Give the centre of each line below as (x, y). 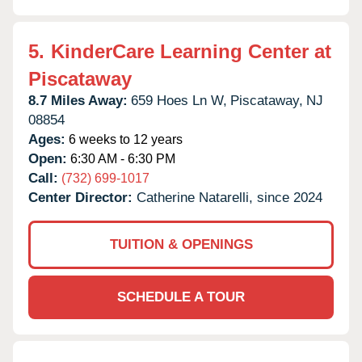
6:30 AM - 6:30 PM (121, 158)
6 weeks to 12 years (124, 139)
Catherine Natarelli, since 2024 (229, 197)
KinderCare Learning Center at (191, 51)
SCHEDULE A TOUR (181, 297)
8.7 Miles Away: (78, 100)
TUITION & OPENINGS (181, 244)
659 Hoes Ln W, (179, 100)
